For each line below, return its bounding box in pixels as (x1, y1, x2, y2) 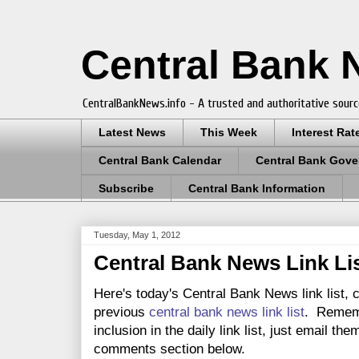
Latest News (99, 126, 166, 139)
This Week (200, 126, 257, 139)
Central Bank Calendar (99, 154, 221, 167)
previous (94, 305, 149, 321)
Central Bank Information (188, 181, 325, 195)
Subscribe (99, 181, 154, 195)
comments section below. (94, 341, 245, 357)
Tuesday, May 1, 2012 (94, 230, 180, 240)
